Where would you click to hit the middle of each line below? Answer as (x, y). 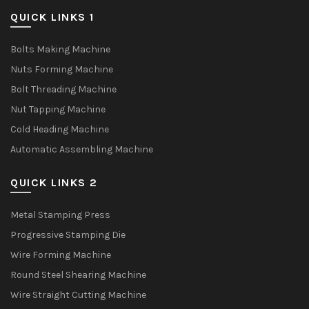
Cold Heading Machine (60, 129)
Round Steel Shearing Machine (78, 275)
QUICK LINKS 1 (52, 17)
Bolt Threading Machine (63, 89)
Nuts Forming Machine (62, 69)
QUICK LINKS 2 (54, 182)
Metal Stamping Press (60, 215)
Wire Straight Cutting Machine (78, 295)
